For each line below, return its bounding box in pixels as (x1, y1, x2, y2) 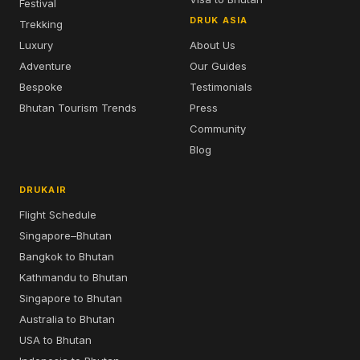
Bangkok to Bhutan (19, 250, 114, 263)
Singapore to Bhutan (19, 292, 122, 305)
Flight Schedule (19, 208, 96, 221)
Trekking (19, 18, 63, 31)
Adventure (19, 59, 72, 72)
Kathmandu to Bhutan (19, 271, 128, 284)
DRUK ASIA (190, 14, 247, 26)
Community (190, 122, 246, 135)
